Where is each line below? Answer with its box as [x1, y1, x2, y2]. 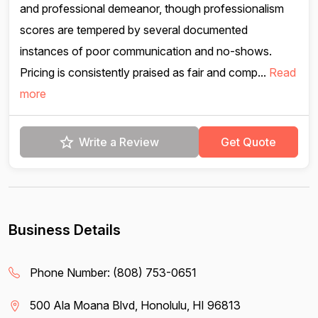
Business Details [9, 221, 121, 238]
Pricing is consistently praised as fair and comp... [20, 65, 269, 79]
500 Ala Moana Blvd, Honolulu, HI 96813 [30, 298, 241, 312]
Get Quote [221, 135, 276, 149]
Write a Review [79, 135, 159, 149]
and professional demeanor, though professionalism [20, 1, 284, 16]
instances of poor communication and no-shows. [20, 44, 272, 58]
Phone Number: [30, 265, 113, 280]
